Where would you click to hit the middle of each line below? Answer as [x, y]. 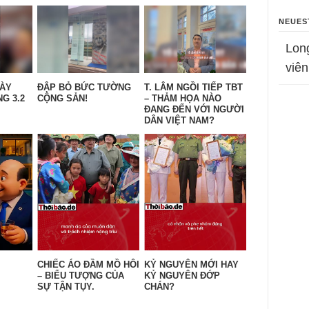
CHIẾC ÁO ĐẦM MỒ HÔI [88, 265]
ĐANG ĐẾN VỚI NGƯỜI [194, 110]
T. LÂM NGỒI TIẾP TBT [193, 88]
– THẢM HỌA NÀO [183, 99]
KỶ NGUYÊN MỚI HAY [191, 265]
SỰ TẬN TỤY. [66, 287]
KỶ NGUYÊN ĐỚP [182, 276]
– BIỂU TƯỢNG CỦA [81, 276]
